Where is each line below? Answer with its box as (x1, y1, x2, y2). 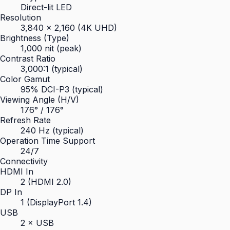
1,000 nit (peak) (21, 43, 82, 53)
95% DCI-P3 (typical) (21, 84, 103, 94)
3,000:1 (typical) (21, 64, 83, 74)
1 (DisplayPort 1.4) (21, 197, 92, 207)
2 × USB (21, 218, 54, 228)
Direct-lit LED (21, 2, 72, 12)
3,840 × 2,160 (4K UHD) (21, 23, 117, 33)
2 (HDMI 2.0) (21, 177, 71, 187)
